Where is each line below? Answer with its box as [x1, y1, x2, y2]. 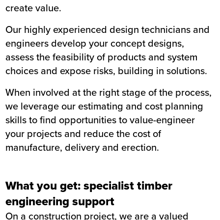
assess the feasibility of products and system [5, 50, 198, 64]
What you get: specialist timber [5, 177, 173, 194]
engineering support [5, 192, 115, 210]
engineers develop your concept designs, [5, 36, 185, 51]
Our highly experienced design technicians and [5, 22, 210, 37]
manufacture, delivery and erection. [5, 140, 160, 155]
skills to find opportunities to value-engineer [5, 112, 195, 127]
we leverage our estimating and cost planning [5, 99, 204, 113]
